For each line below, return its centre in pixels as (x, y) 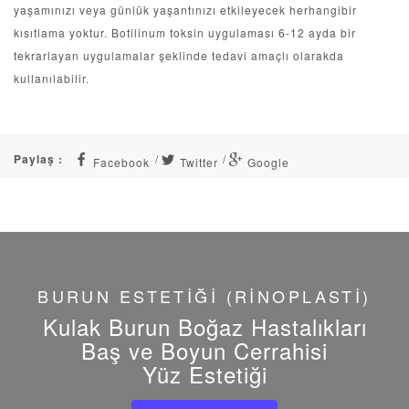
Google (267, 163)
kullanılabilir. (52, 79)
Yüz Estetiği (204, 374)
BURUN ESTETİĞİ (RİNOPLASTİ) (204, 296)
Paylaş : (38, 159)
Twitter (197, 163)
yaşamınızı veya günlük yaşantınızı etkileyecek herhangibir (185, 10)
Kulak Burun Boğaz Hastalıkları (204, 327)
